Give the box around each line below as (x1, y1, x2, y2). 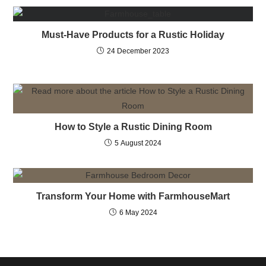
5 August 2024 (115, 138, 161, 147)
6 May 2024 (119, 208, 157, 217)
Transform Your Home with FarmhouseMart (36, 191, 230, 201)
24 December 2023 (107, 46, 169, 55)
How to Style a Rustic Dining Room (54, 121, 212, 132)
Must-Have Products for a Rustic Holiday (42, 29, 224, 40)
